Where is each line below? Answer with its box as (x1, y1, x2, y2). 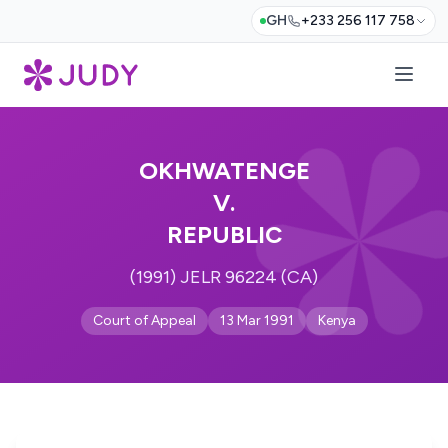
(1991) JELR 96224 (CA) (130, 266, 318, 288)
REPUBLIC (166, 220, 282, 249)
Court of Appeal (92, 312, 196, 329)
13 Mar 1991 (219, 312, 294, 329)
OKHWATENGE (138, 156, 310, 185)
